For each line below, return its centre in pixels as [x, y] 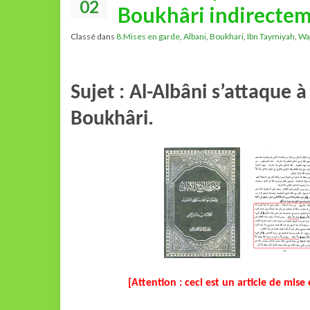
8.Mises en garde [148, 36]
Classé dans [93, 36]
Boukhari [227, 36]
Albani [195, 36]
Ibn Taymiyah [271, 36]
